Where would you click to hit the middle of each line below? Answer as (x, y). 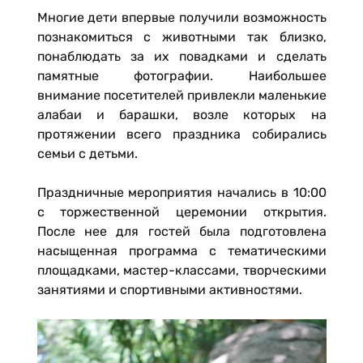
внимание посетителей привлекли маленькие (181, 95)
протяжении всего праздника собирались (181, 134)
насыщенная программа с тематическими (181, 250)
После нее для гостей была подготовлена (181, 231)
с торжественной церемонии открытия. (181, 211)
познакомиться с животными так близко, (181, 36)
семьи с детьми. (87, 153)
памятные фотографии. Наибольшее (181, 75)
